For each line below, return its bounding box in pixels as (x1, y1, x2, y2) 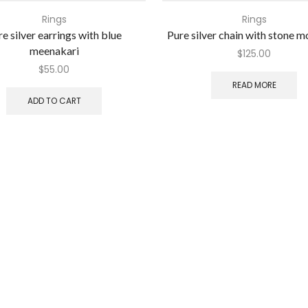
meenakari (29, 44, 79, 58)
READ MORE (232, 79, 276, 91)
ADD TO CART (27, 95, 81, 107)
